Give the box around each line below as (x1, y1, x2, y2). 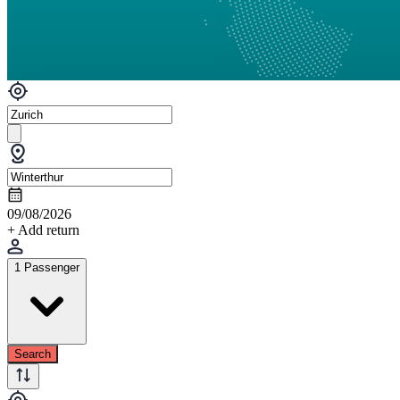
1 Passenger (14, 260, 79, 274)
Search (14, 346, 51, 361)
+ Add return (7, 221, 79, 237)
